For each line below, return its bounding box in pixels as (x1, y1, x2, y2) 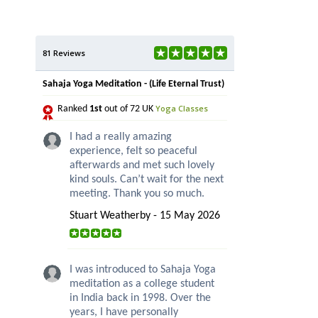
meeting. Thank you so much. (70, 187, 204, 199)
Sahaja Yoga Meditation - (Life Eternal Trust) (43, 78, 224, 89)
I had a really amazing (70, 131, 172, 143)
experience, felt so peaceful (70, 145, 197, 157)
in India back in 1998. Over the (70, 292, 211, 304)
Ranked (57, 103, 89, 114)
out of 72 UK (102, 103, 155, 114)
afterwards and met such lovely (70, 159, 214, 171)
